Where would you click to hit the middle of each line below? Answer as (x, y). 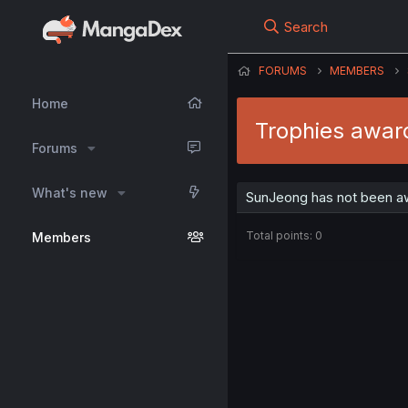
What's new (70, 193)
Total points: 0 (284, 235)
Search (306, 27)
